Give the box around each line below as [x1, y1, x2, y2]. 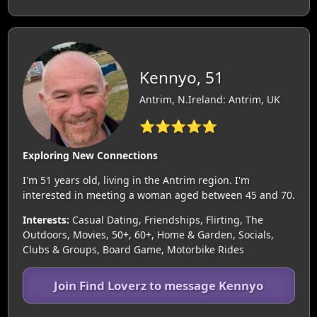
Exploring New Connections [22, 148, 158, 162]
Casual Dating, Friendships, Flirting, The [69, 212, 263, 226]
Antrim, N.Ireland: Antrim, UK [139, 92, 280, 106]
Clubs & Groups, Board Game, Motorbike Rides [22, 242, 244, 256]
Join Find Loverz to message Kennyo [54, 277, 263, 294]
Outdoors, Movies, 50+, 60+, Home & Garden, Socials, [22, 227, 274, 241]
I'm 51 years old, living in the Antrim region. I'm [22, 173, 250, 187]
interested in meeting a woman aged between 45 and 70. [22, 188, 295, 202]
